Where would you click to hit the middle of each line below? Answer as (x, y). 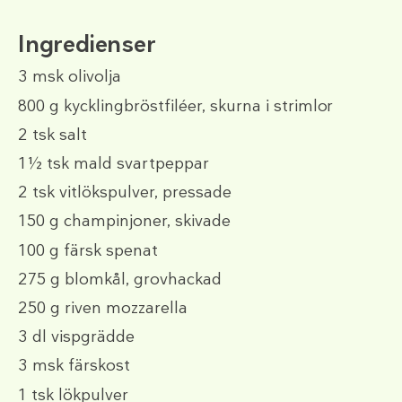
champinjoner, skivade (145, 221)
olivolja (92, 77)
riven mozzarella (124, 307)
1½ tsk (44, 164)
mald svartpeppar (139, 164)
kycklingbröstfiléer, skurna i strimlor (198, 105)
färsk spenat (109, 250)
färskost (97, 366)
